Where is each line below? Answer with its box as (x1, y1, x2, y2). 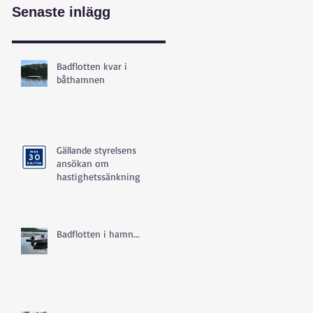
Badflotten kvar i (57, 60, 127, 73)
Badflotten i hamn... (57, 228, 140, 240)
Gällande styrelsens (57, 144, 136, 156)
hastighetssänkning (57, 170, 140, 183)
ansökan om (57, 157, 109, 170)
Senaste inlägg (12, 4, 110, 20)
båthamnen (57, 73, 105, 86)
